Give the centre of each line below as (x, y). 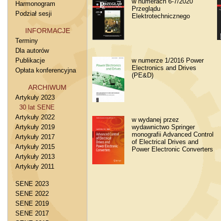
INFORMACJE (47, 31)
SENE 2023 (32, 184)
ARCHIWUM (47, 87)
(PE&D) (143, 75)
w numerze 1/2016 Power (168, 60)
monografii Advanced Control (173, 134)
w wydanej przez (155, 120)
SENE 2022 (32, 194)
